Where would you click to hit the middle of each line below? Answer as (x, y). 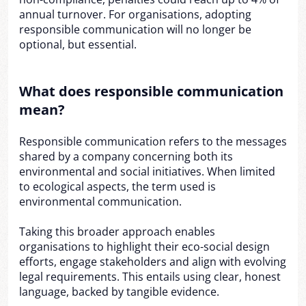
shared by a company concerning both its (126, 156)
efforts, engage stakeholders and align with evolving (153, 262)
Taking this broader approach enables (117, 232)
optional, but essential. (78, 44)
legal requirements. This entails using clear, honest (150, 277)
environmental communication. (100, 201)
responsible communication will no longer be (135, 29)
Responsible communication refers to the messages (153, 141)
